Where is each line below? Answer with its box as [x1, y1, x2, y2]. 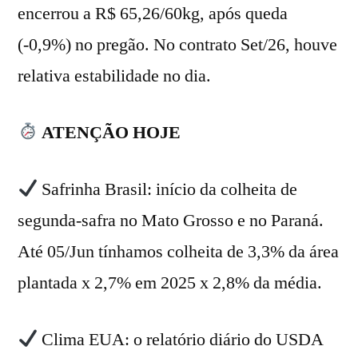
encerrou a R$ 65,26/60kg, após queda [18, 2, 288, 25]
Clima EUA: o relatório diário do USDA [38, 328, 324, 351]
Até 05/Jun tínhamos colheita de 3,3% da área [18, 240, 339, 263]
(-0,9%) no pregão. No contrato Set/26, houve [18, 33, 337, 56]
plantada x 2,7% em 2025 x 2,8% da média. [18, 271, 322, 294]
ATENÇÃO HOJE [42, 121, 181, 144]
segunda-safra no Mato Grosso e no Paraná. [18, 209, 324, 232]
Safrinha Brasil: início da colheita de [38, 177, 298, 201]
